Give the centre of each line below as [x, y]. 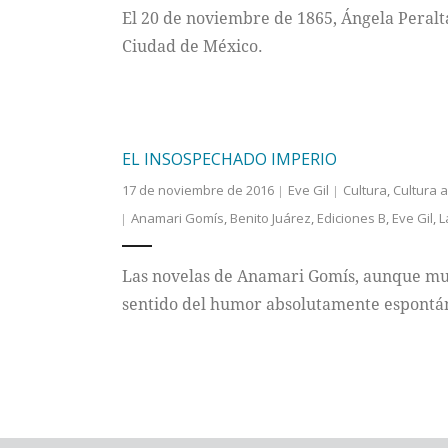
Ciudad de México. [192, 46]
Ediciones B [351, 218]
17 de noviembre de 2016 [197, 190]
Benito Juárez [270, 218]
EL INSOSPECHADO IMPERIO [229, 159]
